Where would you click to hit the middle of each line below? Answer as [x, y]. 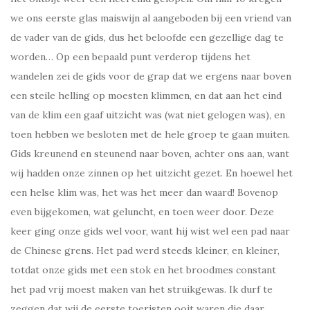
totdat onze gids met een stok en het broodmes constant [143, 270]
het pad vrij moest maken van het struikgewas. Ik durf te [142, 290]
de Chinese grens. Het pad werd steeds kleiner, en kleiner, [145, 251]
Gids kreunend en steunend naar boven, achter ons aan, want [150, 154]
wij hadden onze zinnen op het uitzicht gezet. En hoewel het [152, 173]
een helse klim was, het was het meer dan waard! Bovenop [144, 193]
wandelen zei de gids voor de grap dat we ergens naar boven [151, 76]
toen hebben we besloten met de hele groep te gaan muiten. [150, 135]
